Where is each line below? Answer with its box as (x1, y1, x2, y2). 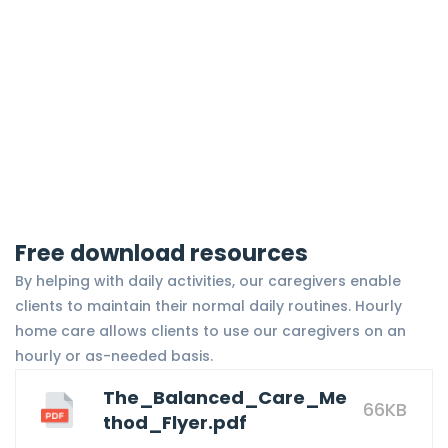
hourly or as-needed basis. (15, 345, 213, 366)
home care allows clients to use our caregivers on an (15, 320, 406, 341)
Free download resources (15, 236, 308, 269)
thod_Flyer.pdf (103, 409, 247, 435)
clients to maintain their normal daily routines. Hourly (15, 295, 402, 316)
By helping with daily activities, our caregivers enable (15, 270, 401, 291)
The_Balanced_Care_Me (103, 384, 347, 410)
